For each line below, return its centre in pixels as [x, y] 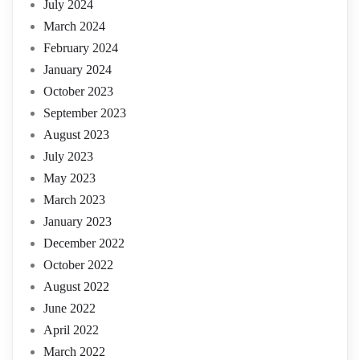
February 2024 [81, 48]
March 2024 [74, 26]
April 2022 [71, 330]
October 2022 [78, 265]
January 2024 [78, 70]
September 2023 [85, 113]
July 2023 [68, 156]
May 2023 [70, 178]
